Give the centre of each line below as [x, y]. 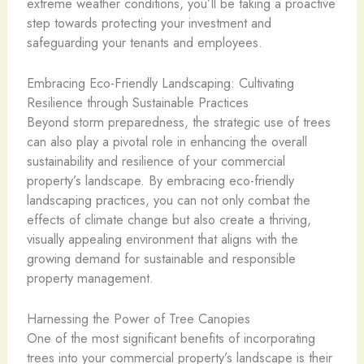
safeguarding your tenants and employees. [144, 42]
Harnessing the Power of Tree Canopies [138, 319]
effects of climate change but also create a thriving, [169, 220]
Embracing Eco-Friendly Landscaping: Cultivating [160, 83]
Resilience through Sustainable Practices [137, 103]
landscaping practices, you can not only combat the [168, 200]
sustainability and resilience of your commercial [156, 161]
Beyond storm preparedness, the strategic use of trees [178, 122]
